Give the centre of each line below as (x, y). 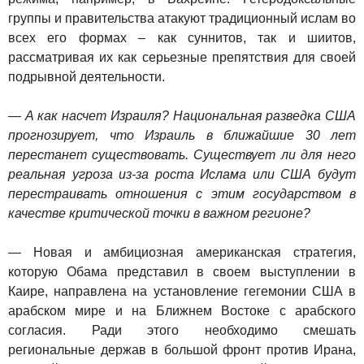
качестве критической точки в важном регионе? (159, 213)
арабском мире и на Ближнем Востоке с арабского (182, 311)
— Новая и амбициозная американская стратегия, (182, 252)
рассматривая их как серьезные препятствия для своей (182, 57)
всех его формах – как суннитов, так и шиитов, (182, 38)
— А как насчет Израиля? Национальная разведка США (182, 116)
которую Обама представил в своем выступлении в (182, 272)
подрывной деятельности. (87, 77)
